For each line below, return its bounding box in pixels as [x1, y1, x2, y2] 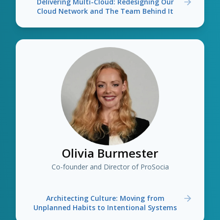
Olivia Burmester [62, 145, 158, 161]
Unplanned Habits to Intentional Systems [33, 203, 177, 212]
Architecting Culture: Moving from [46, 193, 165, 203]
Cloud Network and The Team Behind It [37, 6, 173, 16]
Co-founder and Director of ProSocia [51, 162, 169, 171]
